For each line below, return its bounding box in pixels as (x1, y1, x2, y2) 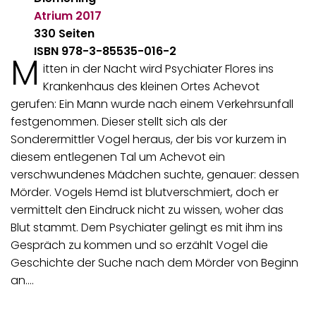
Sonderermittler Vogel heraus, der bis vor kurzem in (11, 131, 286, 148)
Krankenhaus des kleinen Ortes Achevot (42, 78, 260, 95)
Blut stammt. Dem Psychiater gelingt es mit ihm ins (11, 219, 283, 236)
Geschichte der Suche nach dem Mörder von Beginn (11, 255, 298, 272)
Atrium (34, 8, 73, 25)
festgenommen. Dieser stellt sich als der (11, 114, 227, 130)
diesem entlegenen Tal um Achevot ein (11, 149, 225, 166)
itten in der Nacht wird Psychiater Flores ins (42, 61, 274, 78)
